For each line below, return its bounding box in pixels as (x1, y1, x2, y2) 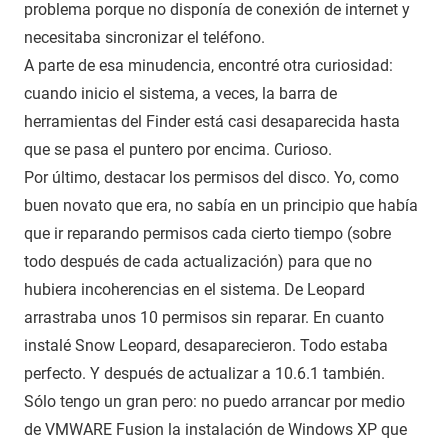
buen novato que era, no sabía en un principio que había (24, 195, 418, 215)
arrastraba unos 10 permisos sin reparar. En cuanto (24, 307, 384, 327)
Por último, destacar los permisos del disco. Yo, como (24, 167, 399, 187)
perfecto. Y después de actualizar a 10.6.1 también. (24, 363, 385, 383)
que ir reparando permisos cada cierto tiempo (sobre (24, 223, 391, 243)
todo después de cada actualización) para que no (24, 251, 372, 271)
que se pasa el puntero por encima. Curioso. (24, 139, 332, 159)
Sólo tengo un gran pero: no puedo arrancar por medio (24, 391, 405, 411)
